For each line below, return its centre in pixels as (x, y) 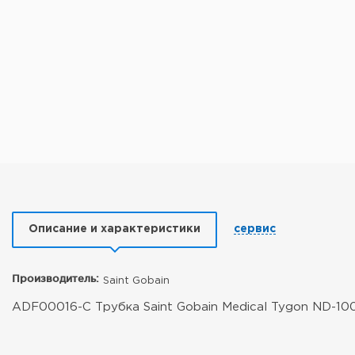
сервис (255, 229)
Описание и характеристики (115, 229)
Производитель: (55, 278)
